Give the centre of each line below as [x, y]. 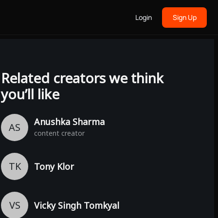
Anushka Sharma [69, 121]
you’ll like [30, 94]
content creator [59, 133]
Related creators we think [82, 78]
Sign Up [184, 17]
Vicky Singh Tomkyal [77, 205]
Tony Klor [54, 166]
